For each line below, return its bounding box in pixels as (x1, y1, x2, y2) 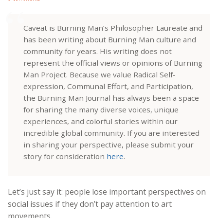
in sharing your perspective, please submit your (23, 139, 194, 149)
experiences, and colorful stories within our (23, 116, 178, 126)
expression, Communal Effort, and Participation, (23, 81, 193, 91)
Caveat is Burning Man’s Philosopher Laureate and (23, 22, 202, 33)
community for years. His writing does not (23, 46, 172, 56)
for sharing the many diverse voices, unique (23, 104, 179, 114)
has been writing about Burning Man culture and (23, 34, 196, 44)
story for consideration (23, 151, 107, 161)
